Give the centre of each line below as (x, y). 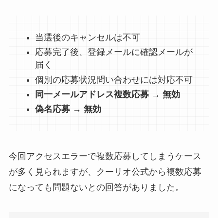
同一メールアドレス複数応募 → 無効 (107, 94)
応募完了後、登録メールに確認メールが (114, 52)
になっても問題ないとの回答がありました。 (96, 187)
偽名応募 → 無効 (68, 109)
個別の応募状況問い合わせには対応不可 (114, 80)
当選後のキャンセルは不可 (87, 37)
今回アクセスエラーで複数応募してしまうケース (105, 156)
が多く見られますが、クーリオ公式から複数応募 (105, 172)
